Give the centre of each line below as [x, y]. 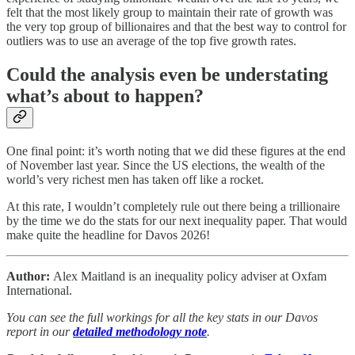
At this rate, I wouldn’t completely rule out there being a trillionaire [173, 206]
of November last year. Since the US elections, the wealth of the [166, 165]
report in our [40, 331]
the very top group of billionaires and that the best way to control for [176, 26]
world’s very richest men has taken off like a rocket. [135, 179]
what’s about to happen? [105, 95]
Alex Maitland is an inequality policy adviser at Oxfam [190, 276]
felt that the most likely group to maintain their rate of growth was [170, 12]
